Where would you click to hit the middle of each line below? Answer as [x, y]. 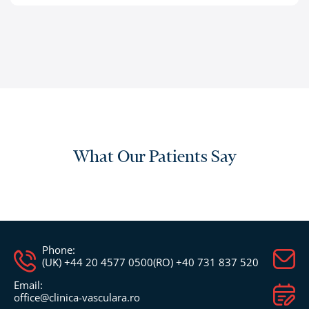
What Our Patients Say [154, 156]
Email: [28, 285]
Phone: [58, 249]
